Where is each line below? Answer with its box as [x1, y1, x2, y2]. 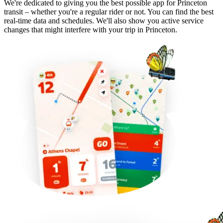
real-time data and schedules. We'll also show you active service [4, 16, 204, 25]
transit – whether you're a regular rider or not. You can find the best [4, 7, 214, 16]
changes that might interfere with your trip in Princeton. [4, 25, 177, 34]
